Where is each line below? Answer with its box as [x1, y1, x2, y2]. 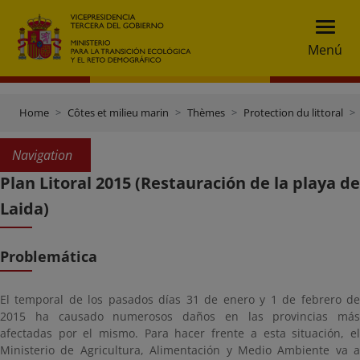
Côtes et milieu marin [67, 105, 169, 120]
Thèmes [187, 105, 225, 120]
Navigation [12, 146, 72, 164]
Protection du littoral [243, 105, 343, 120]
